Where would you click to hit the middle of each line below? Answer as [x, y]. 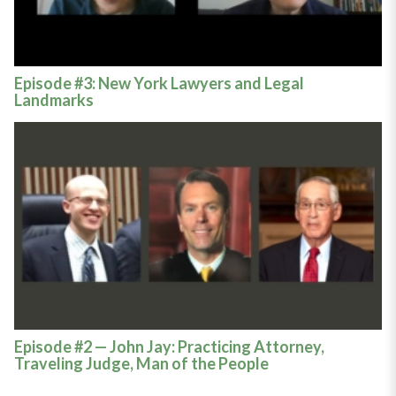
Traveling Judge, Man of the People [141, 364]
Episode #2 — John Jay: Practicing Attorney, [169, 347]
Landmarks [53, 100]
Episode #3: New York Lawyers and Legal [159, 84]
